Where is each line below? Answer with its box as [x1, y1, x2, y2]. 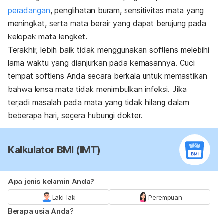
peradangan [8, 5, 50, 16]
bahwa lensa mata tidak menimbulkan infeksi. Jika [8, 84, 187, 94]
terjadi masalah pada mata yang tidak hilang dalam [8, 97, 189, 108]
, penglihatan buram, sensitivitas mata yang [50, 5, 204, 16]
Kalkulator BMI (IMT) [8, 144, 101, 156]
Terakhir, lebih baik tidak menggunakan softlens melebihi [8, 45, 209, 55]
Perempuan [148, 193, 182, 201]
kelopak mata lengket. [8, 32, 87, 42]
